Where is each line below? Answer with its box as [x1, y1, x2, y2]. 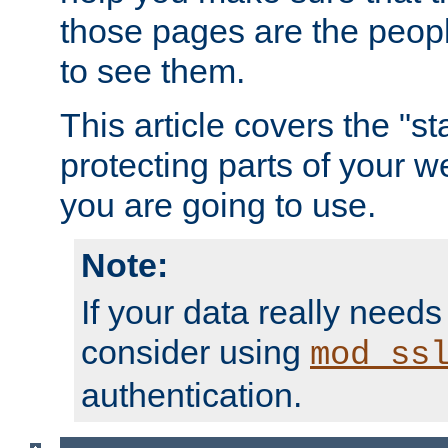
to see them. [60, 52, 245, 91]
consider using [81, 333, 310, 372]
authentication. [81, 376, 302, 415]
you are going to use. [60, 186, 376, 225]
